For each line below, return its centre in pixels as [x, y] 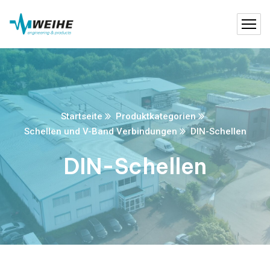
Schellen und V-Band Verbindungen [100, 131]
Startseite [82, 116]
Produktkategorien [156, 116]
